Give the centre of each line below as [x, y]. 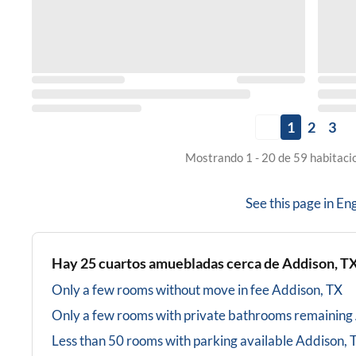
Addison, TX [307, 290]
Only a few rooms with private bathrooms [172, 315]
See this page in [291, 203]
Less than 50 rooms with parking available [172, 341]
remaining [323, 315]
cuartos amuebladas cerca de [189, 263]
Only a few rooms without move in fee [161, 290]
